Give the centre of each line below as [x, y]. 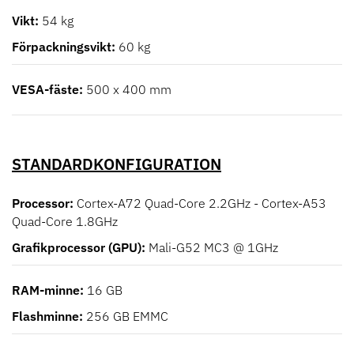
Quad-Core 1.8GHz [65, 222]
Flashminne [45, 316]
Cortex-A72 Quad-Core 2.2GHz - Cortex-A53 [201, 203]
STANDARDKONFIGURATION [117, 164]
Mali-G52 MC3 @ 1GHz [213, 248]
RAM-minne [46, 290]
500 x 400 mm [129, 90]
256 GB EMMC [127, 316]
